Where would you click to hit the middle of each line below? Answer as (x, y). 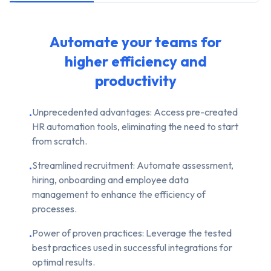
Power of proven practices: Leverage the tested (132, 233)
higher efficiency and (135, 61)
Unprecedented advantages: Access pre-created (135, 112)
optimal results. (64, 262)
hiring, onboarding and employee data (110, 179)
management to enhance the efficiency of (119, 194)
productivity (135, 80)
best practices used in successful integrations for (132, 247)
